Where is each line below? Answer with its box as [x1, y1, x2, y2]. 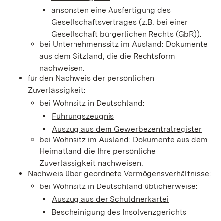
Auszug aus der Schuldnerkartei [52, 194, 169, 204]
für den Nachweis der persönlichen [28, 74, 154, 83]
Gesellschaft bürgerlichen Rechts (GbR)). [51, 29, 202, 38]
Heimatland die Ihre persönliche [39, 146, 156, 156]
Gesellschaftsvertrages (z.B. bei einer [51, 17, 188, 27]
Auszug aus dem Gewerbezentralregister [52, 124, 202, 134]
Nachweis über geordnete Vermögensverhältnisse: [28, 168, 211, 178]
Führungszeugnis [52, 111, 114, 121]
